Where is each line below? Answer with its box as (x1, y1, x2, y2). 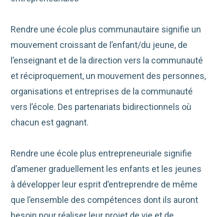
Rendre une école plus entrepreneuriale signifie (11, 148, 192, 159)
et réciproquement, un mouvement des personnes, (11, 71, 206, 81)
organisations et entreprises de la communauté (11, 86, 193, 97)
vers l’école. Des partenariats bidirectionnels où (11, 102, 192, 112)
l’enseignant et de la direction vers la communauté (11, 55, 203, 66)
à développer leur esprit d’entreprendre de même (11, 179, 198, 190)
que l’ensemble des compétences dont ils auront (11, 195, 199, 205)
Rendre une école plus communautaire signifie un (11, 24, 201, 35)
